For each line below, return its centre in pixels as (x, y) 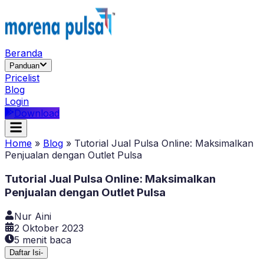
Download (37, 113)
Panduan (24, 66)
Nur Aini (33, 216)
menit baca (45, 240)
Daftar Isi (25, 252)
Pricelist (22, 78)
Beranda (24, 53)
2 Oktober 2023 (49, 228)
